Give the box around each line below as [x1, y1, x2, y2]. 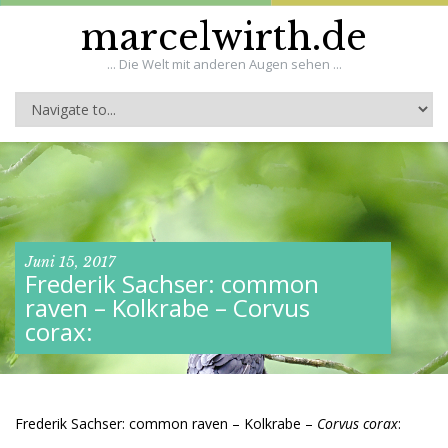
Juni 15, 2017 [25, 253, 115, 271]
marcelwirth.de [81, 15, 367, 60]
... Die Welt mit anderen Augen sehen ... [106, 55, 342, 73]
